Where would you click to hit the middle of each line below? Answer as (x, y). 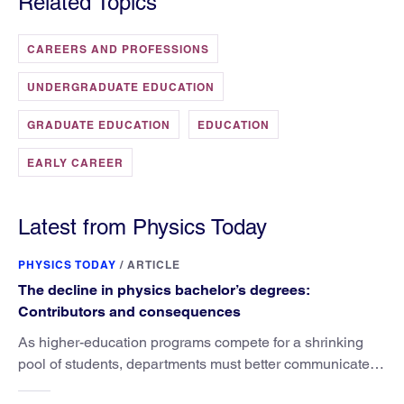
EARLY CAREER (75, 163)
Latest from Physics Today (142, 227)
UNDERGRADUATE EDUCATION (121, 87)
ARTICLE (154, 265)
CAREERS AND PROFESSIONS (118, 50)
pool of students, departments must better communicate (194, 364)
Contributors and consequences (129, 312)
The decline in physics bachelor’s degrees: (164, 290)
